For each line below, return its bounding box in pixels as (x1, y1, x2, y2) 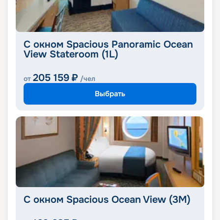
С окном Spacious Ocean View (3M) (24, 193, 191, 206)
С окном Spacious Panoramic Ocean (24, 38, 193, 51)
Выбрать (95, 88, 125, 99)
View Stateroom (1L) (24, 48, 118, 61)
